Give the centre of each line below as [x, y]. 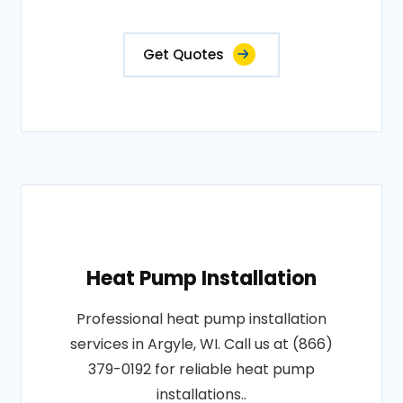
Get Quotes [183, 54]
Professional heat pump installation [201, 319]
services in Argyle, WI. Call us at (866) [201, 344]
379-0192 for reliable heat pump [201, 369]
